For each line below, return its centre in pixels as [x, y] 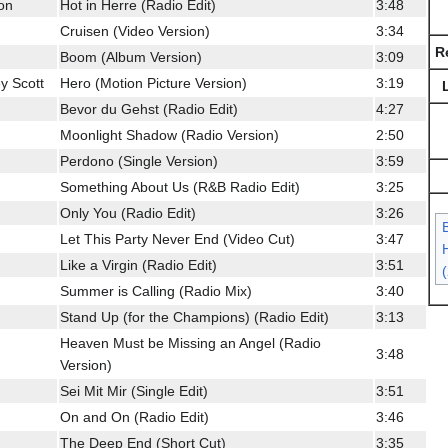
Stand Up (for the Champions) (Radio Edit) [194, 316]
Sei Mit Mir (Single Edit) [134, 390]
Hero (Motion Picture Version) [153, 82]
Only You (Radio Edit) [128, 212]
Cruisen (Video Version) [135, 30]
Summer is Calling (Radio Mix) [156, 290]
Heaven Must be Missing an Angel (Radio [190, 342]
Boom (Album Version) [131, 56]
